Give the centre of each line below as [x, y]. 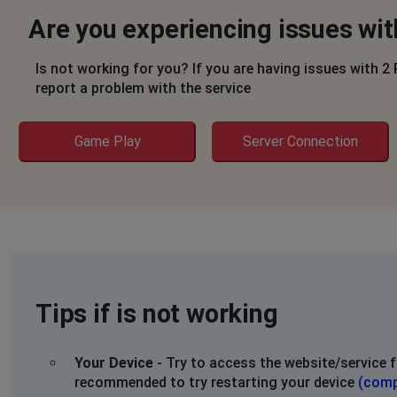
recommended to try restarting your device [216, 382]
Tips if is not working [157, 314]
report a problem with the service [143, 88]
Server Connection [300, 141]
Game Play [107, 141]
